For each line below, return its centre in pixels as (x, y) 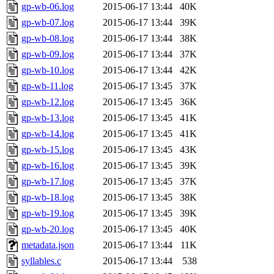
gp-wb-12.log (48, 102)
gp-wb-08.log (48, 39)
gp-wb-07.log (48, 23)
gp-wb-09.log (48, 54)
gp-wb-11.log (47, 86)
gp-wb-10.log (48, 70)
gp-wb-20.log (48, 229)
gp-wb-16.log (48, 166)
